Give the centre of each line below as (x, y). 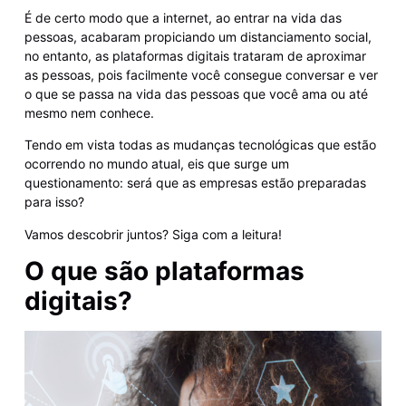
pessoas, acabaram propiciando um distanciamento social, (198, 37)
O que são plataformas (164, 271)
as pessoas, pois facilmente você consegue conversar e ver (201, 75)
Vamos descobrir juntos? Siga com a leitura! (153, 234)
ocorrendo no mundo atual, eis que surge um (156, 164)
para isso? (56, 202)
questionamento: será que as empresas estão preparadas (195, 183)
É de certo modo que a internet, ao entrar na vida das (183, 18)
